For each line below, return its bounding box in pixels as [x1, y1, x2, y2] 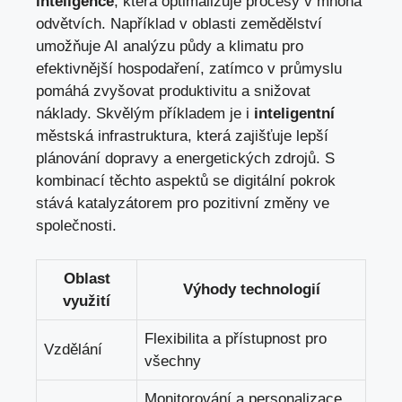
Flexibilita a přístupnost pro [144, 330, 327, 348]
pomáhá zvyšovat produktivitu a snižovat [36, 82, 310, 100]
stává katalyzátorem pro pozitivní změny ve [36, 194, 329, 212]
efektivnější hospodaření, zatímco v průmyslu [36, 59, 342, 77]
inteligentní [254, 104, 335, 122]
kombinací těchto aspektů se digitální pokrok [36, 171, 336, 189]
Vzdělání [44, 341, 102, 359]
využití [63, 293, 110, 310]
